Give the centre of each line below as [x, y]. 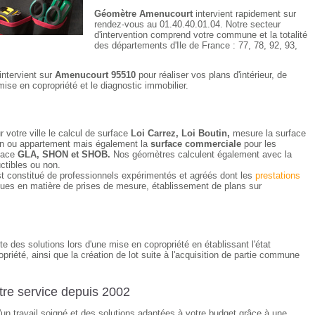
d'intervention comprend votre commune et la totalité [201, 35]
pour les [259, 144]
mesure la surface [268, 133]
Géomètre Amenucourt [143, 14]
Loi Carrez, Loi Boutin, [180, 133]
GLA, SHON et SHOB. [64, 154]
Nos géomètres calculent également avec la [201, 154]
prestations [278, 175]
